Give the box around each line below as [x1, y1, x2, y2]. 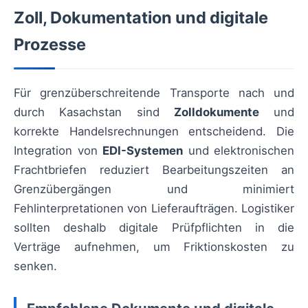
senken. [14, 259, 57, 274]
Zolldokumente [173, 105, 259, 120]
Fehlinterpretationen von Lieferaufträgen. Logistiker [14, 201, 294, 216]
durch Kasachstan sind [14, 105, 174, 120]
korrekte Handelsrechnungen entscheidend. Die [14, 124, 294, 139]
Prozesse [14, 34, 86, 55]
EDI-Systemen [102, 144, 183, 158]
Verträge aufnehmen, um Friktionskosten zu [14, 240, 294, 254]
